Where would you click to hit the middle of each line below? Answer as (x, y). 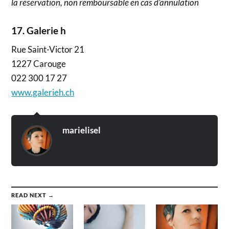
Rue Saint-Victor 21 (48, 50)
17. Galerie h (39, 31)
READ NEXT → (33, 195)
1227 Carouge (40, 64)
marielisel (82, 130)
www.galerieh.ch (43, 93)
